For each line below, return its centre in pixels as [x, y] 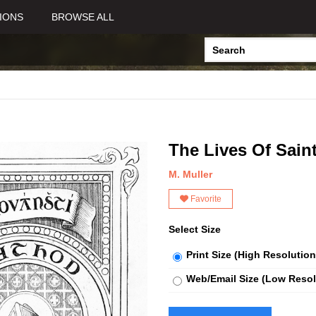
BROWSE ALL [83, 17]
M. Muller [190, 174]
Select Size [195, 229]
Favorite [205, 199]
